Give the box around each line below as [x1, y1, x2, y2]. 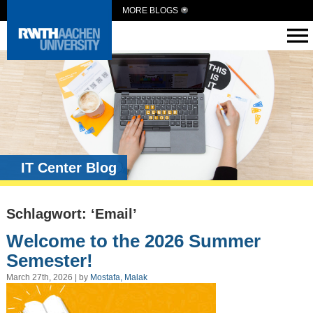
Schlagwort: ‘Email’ [6, 206, 137, 222]
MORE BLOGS [122, 6, 178, 15]
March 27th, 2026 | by [6, 272, 90, 283]
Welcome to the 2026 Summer [6, 230, 261, 252]
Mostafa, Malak [89, 272, 147, 283]
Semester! [6, 249, 93, 271]
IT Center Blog [21, 160, 117, 176]
